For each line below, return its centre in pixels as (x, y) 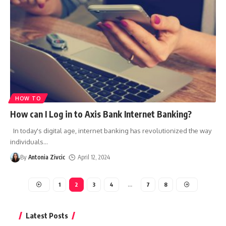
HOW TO (28, 98)
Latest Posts (47, 215)
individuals (27, 142)
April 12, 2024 (94, 157)
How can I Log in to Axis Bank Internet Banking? (101, 114)
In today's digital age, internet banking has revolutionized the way (111, 130)
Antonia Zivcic (47, 157)
